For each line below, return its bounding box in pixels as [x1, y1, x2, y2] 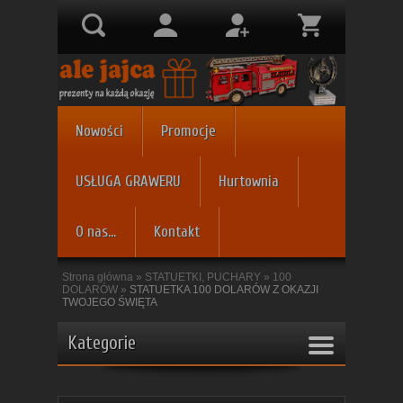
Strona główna [62, 271, 133, 283]
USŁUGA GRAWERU [76, 173, 181, 190]
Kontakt [154, 223, 200, 240]
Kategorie [68, 333, 136, 354]
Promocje [161, 122, 216, 139]
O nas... [76, 223, 116, 240]
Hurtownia [219, 173, 279, 190]
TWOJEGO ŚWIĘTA [62, 296, 157, 309]
